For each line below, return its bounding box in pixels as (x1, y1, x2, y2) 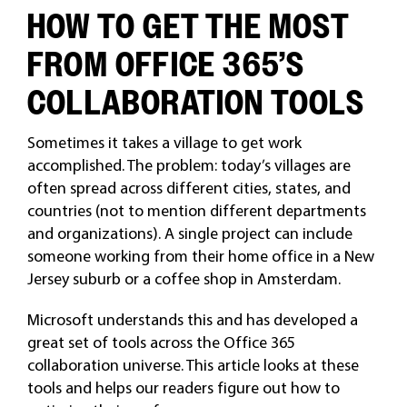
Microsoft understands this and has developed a (26, 308, 358, 330)
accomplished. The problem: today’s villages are (26, 154, 351, 175)
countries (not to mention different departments (26, 199, 366, 221)
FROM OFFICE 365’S (26, 43, 305, 85)
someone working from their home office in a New (26, 244, 374, 266)
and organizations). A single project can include (26, 222, 352, 243)
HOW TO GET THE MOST (26, 5, 349, 47)
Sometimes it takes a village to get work (26, 131, 302, 153)
